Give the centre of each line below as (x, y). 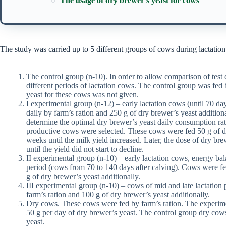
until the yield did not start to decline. (85, 149)
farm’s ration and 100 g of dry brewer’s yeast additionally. (118, 195)
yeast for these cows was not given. (82, 95)
